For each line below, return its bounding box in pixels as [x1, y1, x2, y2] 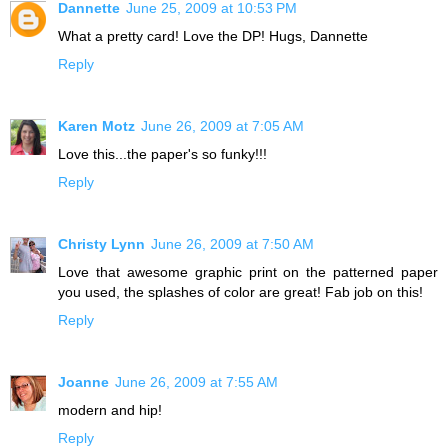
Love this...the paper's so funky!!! [58, 146, 267, 163]
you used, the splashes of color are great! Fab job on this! [58, 284, 423, 301]
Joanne [58, 374, 109, 391]
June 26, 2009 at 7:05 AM [141, 118, 304, 135]
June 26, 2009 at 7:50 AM [151, 236, 314, 253]
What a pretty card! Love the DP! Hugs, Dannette [58, 28, 368, 45]
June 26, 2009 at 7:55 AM [115, 374, 278, 391]
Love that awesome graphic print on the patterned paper [58, 264, 438, 281]
